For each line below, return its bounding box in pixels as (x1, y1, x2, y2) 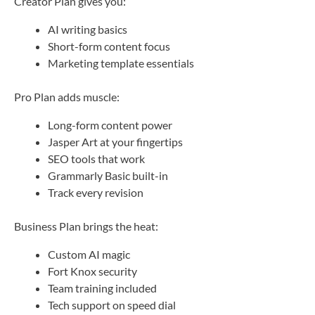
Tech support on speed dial (48, 297, 176, 311)
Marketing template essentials (48, 56, 194, 70)
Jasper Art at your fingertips (48, 134, 183, 148)
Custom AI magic (48, 247, 130, 261)
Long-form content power (48, 117, 172, 131)
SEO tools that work (48, 151, 145, 165)
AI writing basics (48, 22, 127, 36)
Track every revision (48, 185, 143, 199)
